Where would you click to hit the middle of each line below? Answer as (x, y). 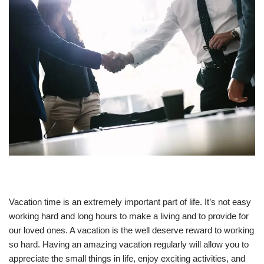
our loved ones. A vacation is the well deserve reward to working (131, 230)
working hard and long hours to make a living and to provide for (129, 216)
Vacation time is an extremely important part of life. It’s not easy (130, 202)
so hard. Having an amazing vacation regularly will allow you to (129, 244)
